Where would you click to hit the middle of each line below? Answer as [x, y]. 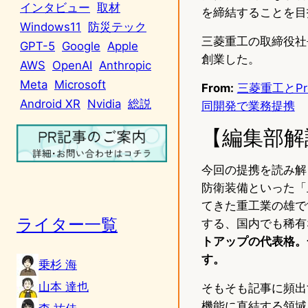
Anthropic [125, 65]
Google [81, 46]
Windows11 [51, 26]
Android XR [50, 103]
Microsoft [80, 84]
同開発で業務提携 [248, 106]
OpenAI [72, 65]
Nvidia [104, 103]
